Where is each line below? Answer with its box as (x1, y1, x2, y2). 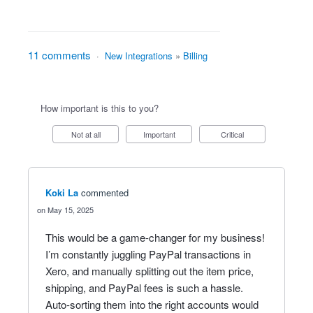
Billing (183, 49, 208, 62)
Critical (226, 129, 244, 140)
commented (81, 186, 129, 199)
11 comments (28, 48, 91, 62)
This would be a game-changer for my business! (45, 230, 265, 245)
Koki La (45, 186, 78, 199)
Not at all (76, 129, 101, 140)
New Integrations (105, 49, 173, 62)
